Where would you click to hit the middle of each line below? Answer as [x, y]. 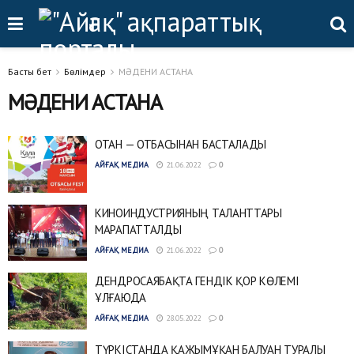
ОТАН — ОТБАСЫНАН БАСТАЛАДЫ [181, 144]
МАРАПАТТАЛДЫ [138, 229]
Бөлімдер [85, 72]
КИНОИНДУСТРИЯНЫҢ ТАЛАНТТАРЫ [188, 213]
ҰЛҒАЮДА [121, 298]
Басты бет [30, 72]
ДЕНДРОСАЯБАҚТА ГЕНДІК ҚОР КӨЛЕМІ [197, 281]
